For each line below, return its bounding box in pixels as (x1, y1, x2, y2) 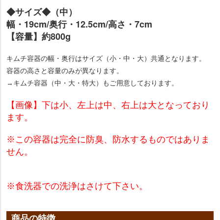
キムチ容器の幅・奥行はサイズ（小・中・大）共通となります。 (6, 55, 206, 63)
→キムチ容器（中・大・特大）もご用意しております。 (6, 79, 179, 87)
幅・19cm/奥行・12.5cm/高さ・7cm (6, 18, 153, 31)
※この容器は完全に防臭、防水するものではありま (6, 135, 210, 145)
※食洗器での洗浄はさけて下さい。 (6, 181, 148, 192)
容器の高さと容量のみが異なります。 (6, 67, 124, 75)
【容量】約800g (6, 30, 71, 43)
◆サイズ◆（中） (6, 5, 78, 19)
